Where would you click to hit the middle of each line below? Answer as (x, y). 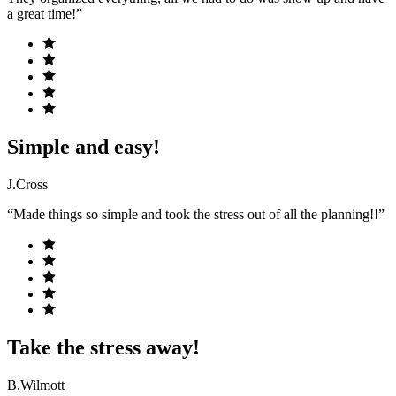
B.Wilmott (36, 385)
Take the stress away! (103, 348)
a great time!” (45, 13)
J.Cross (27, 185)
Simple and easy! (84, 147)
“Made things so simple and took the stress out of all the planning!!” (196, 215)
